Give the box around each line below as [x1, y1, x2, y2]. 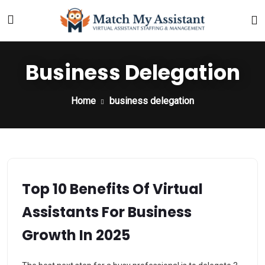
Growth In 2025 [22, 225, 130, 245]
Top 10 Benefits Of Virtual [22, 179, 203, 199]
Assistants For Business [22, 202, 192, 222]
